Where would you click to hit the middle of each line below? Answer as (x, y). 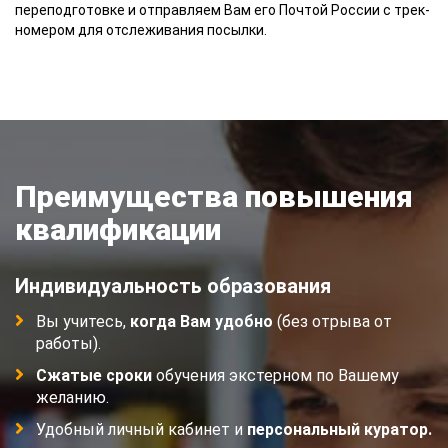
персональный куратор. (339, 429)
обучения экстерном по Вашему (275, 375)
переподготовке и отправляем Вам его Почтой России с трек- (222, 10)
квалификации (118, 229)
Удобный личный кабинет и (141, 429)
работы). (68, 343)
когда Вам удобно (201, 321)
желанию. (72, 397)
